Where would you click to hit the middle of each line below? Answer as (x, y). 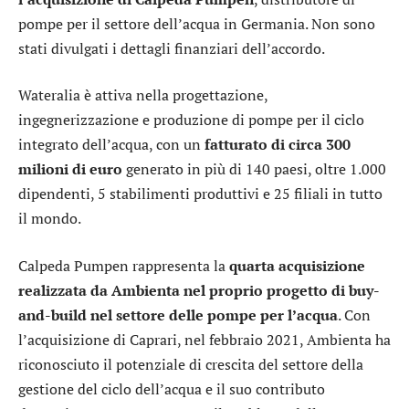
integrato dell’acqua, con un (111, 145)
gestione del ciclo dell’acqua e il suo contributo (172, 388)
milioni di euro (70, 169)
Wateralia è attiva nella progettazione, (143, 95)
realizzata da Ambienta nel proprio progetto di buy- (199, 290)
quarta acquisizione (297, 265)
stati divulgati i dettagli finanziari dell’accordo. (172, 48)
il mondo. (50, 219)
